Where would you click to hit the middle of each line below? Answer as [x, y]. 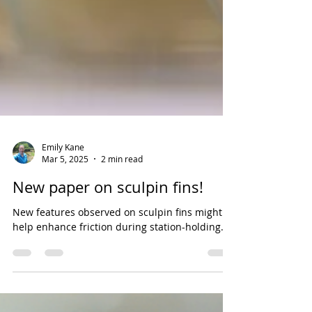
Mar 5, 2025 [65, 221]
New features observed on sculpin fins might [117, 275]
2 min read [122, 221]
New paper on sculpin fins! [108, 250]
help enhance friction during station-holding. [118, 289]
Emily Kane [63, 209]
